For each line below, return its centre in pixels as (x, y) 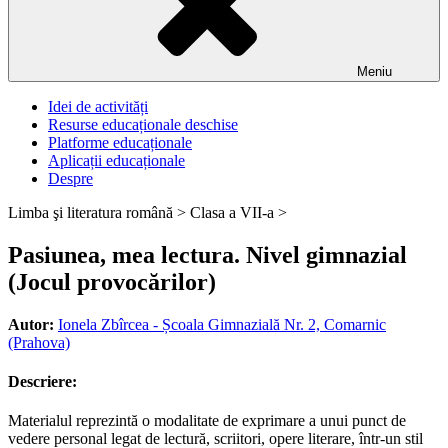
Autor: (31, 324)
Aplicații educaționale (116, 160)
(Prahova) (39, 342)
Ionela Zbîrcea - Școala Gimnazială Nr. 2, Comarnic (222, 324)
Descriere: (42, 382)
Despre (70, 178)
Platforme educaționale (120, 142)
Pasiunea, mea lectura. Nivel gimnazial (207, 254)
